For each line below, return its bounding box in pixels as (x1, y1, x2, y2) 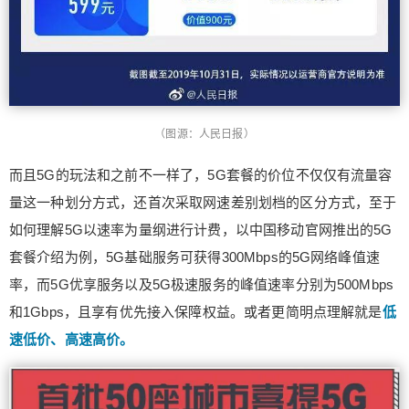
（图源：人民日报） (154, 127, 255, 141)
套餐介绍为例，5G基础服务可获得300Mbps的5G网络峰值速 (9, 248, 380, 265)
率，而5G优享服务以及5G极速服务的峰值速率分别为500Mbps (9, 276, 394, 292)
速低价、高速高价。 (9, 330, 134, 347)
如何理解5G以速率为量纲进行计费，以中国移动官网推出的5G (9, 221, 393, 237)
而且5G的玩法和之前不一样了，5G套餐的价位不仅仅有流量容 (9, 166, 393, 183)
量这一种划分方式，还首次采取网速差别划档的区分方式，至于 (9, 194, 397, 210)
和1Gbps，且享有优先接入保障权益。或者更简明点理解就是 (9, 303, 383, 320)
